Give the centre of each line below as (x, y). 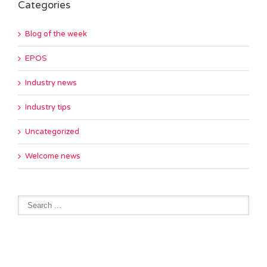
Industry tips (48, 107)
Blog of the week (56, 34)
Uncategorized (52, 131)
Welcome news (53, 156)
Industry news (51, 83)
